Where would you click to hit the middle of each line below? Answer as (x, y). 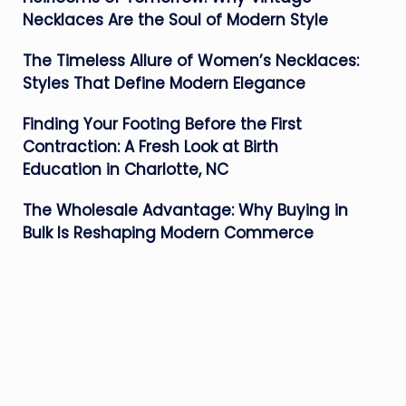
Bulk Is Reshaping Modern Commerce (168, 233)
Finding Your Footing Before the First (162, 124)
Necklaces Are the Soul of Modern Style (175, 20)
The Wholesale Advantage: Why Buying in (185, 210)
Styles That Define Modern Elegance (164, 83)
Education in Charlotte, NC (125, 169)
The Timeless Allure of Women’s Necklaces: (190, 61)
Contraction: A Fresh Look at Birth (150, 147)
